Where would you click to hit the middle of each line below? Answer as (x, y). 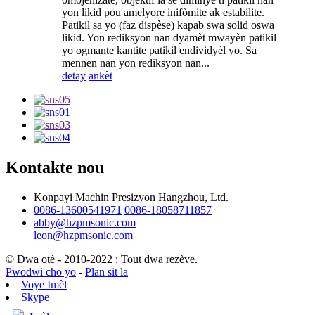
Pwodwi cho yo (41, 271)
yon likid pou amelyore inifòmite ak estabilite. (163, 12)
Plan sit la (107, 271)
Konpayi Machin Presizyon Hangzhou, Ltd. (131, 197)
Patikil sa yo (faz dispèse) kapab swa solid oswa (168, 25)
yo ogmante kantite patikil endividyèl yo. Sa (159, 50)
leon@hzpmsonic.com (83, 235)
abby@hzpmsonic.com (85, 222)
